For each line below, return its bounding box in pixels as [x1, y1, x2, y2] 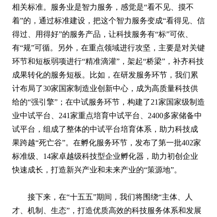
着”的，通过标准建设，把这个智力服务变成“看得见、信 [12, 16, 205, 25]
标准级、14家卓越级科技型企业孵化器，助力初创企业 [12, 152, 198, 160]
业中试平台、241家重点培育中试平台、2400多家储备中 [12, 111, 202, 120]
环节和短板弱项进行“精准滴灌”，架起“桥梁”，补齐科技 [12, 57, 204, 65]
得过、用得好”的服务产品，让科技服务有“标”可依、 [12, 30, 193, 38]
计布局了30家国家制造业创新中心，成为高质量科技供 [12, 84, 198, 93]
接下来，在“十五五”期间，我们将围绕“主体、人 [28, 192, 193, 201]
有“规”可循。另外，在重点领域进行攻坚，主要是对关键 [12, 43, 205, 52]
